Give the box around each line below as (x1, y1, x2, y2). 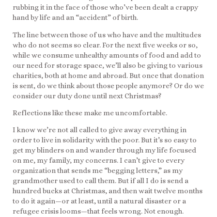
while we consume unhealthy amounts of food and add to (13, 50, 201, 60)
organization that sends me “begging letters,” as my (13, 166, 183, 175)
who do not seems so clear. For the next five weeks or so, (13, 40, 198, 49)
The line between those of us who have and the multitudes (13, 30, 201, 39)
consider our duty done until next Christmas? (13, 91, 161, 100)
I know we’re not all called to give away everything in (13, 125, 186, 135)
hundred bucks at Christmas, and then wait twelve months (13, 186, 202, 196)
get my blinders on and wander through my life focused (13, 146, 196, 155)
